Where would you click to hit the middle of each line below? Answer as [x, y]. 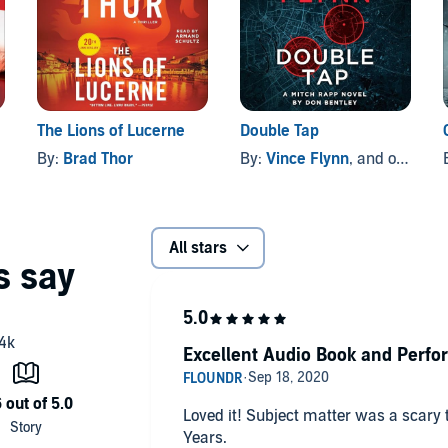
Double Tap [279, 130]
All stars [197, 247]
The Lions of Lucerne [111, 130]
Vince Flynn [307, 158]
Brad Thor [98, 158]
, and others [372, 158]
